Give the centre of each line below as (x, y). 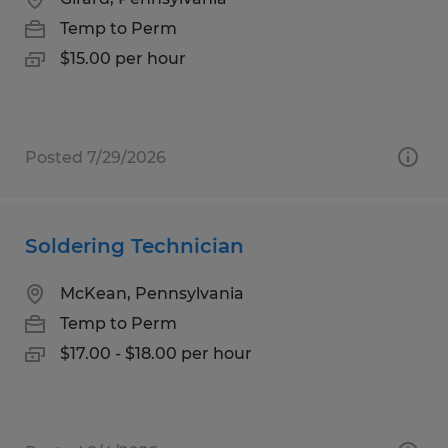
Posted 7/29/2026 (95, 157)
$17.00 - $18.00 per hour (156, 353)
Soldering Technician (134, 245)
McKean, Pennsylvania (152, 293)
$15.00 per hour (123, 58)
